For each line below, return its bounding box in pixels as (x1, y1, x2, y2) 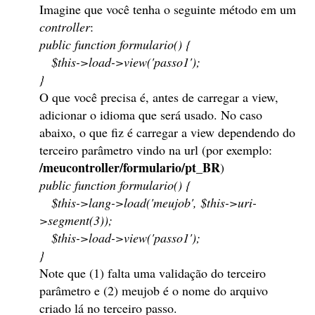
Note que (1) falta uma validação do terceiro (39, 264, 266, 281)
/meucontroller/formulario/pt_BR (39, 158, 220, 176)
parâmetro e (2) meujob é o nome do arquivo (39, 282, 268, 299)
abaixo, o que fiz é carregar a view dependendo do (39, 124, 295, 141)
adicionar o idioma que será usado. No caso (39, 106, 262, 123)
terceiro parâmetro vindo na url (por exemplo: (39, 141, 272, 158)
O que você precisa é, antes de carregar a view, (39, 89, 278, 105)
